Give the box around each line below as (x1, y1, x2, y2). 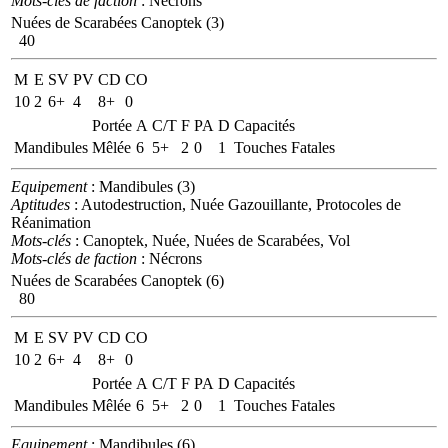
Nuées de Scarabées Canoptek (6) (11, 271, 224, 289)
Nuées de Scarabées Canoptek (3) (11, 13, 224, 31)
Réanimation (11, 213, 91, 231)
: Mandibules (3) (87, 177, 195, 195)
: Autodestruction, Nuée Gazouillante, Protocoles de (70, 195, 401, 213)
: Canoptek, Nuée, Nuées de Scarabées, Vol (71, 231, 350, 249)
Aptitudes (11, 195, 70, 213)
